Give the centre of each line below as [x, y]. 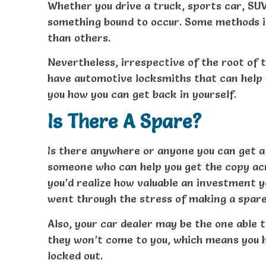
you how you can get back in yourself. [142, 94]
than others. [79, 37]
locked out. [75, 255]
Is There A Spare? [125, 122]
